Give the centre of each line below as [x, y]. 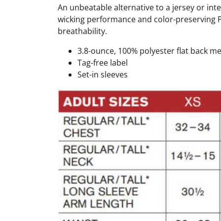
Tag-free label [103, 63]
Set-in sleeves [103, 75]
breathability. [82, 31]
